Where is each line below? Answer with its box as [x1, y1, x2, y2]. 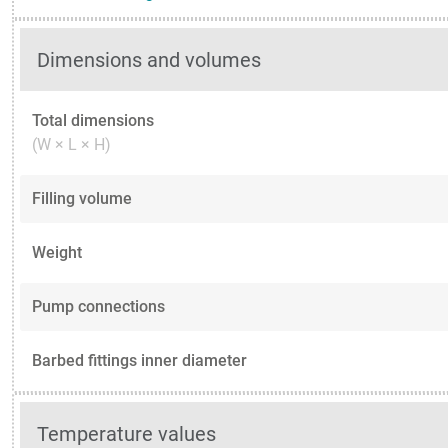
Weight [32, 243, 82, 263]
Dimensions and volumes [37, 47, 262, 72]
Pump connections [32, 297, 165, 317]
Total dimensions [32, 111, 154, 131]
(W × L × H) [32, 135, 111, 155]
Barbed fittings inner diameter [32, 351, 247, 371]
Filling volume [32, 189, 132, 209]
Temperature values [37, 421, 217, 446]
